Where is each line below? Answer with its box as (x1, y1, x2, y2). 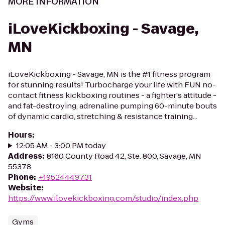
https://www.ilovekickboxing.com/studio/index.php (8, 193, 198, 203)
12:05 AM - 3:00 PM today (16, 140, 106, 151)
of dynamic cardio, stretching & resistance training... (8, 111, 197, 122)
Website (8, 182, 41, 193)
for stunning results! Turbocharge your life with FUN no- (8, 79, 216, 90)
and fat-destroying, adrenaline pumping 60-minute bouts (8, 100, 217, 111)
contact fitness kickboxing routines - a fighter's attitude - (8, 90, 216, 100)
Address (8, 151, 42, 161)
